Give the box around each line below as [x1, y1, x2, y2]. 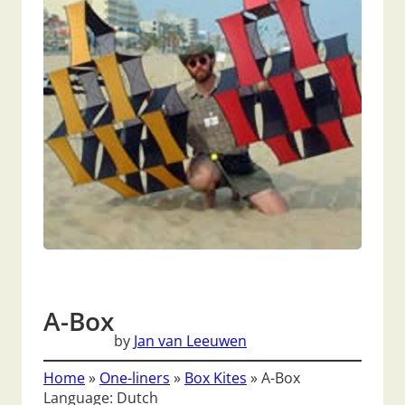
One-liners [99, 368, 170, 389]
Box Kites [184, 368, 247, 389]
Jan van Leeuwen [134, 330, 247, 351]
